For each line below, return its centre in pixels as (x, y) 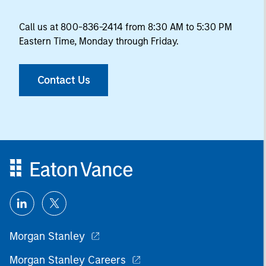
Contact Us (64, 80)
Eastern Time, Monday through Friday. (99, 41)
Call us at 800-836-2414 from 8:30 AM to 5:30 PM (126, 27)
